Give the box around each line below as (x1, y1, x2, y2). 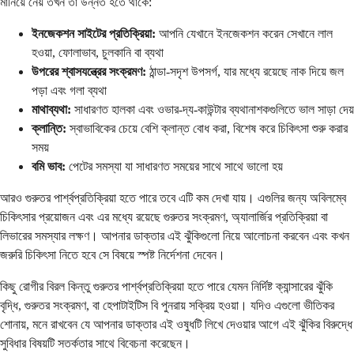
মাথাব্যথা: (32, 102, 71, 116)
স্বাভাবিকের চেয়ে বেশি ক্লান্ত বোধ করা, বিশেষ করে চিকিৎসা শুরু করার (66, 121, 348, 135)
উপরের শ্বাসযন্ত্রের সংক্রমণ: (32, 64, 146, 78)
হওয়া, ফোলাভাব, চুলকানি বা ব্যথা (32, 45, 164, 59)
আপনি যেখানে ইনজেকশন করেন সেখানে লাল (156, 26, 333, 40)
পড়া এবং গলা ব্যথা (32, 83, 107, 97)
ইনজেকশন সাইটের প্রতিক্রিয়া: (32, 26, 156, 40)
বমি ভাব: (32, 159, 66, 173)
